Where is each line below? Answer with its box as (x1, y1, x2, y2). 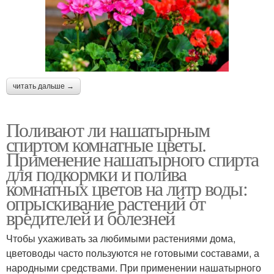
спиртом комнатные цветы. (6, 130, 206, 157)
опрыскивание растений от (6, 189, 206, 216)
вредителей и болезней (6, 204, 175, 231)
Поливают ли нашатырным (6, 116, 210, 143)
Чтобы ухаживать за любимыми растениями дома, (6, 231, 235, 245)
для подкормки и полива (6, 160, 187, 187)
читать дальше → (13, 81, 74, 91)
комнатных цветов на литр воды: (6, 174, 247, 201)
